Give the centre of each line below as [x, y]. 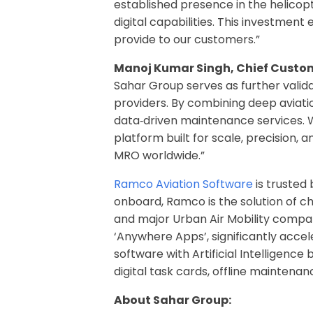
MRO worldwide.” [160, 155]
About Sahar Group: [173, 300]
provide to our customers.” [187, 39]
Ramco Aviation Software [184, 184]
